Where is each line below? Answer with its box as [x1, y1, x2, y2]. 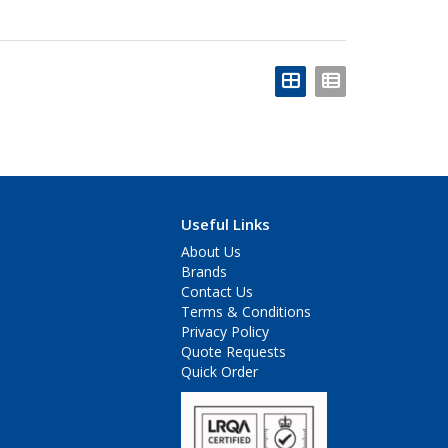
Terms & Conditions [181, 302, 311, 322]
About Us [181, 242, 241, 262]
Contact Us [181, 282, 253, 302]
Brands [181, 262, 227, 282]
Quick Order [181, 362, 258, 382]
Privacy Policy [181, 322, 269, 342]
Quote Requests [181, 342, 286, 362]
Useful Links [181, 214, 270, 235]
